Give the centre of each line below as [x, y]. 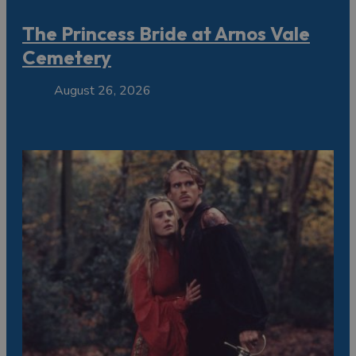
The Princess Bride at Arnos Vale [166, 34]
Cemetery [67, 58]
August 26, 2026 [103, 91]
